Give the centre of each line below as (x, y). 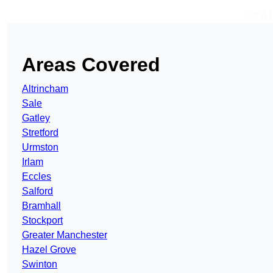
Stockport (42, 220)
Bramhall (41, 206)
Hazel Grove (49, 250)
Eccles (37, 176)
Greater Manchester (65, 235)
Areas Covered (91, 65)
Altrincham (45, 89)
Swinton (40, 264)
